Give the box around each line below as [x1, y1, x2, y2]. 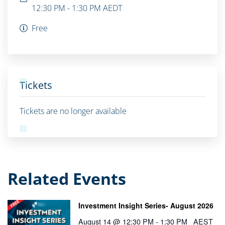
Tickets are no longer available [20, 105, 127, 117]
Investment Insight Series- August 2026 [78, 200, 214, 210]
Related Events [8, 167, 126, 189]
